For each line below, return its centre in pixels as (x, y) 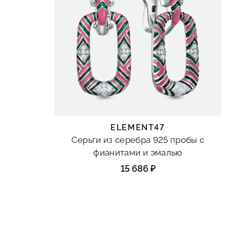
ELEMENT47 (138, 128)
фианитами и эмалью (138, 153)
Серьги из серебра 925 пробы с (138, 140)
